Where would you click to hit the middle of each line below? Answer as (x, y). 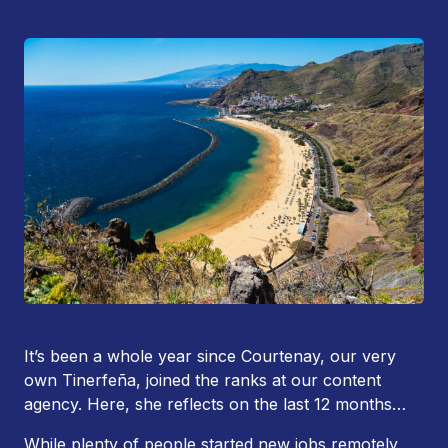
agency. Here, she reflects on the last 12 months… (215, 404)
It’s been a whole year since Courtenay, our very (210, 356)
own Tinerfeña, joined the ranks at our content (202, 380)
